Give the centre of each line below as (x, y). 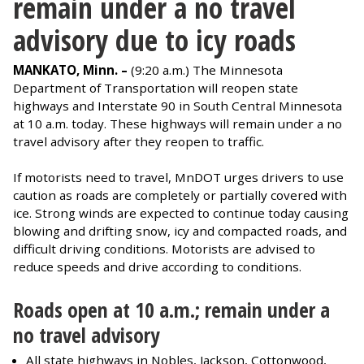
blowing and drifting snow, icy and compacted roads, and (180, 230)
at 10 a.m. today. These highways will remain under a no (178, 123)
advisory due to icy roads (154, 39)
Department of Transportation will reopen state (156, 87)
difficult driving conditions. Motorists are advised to (164, 248)
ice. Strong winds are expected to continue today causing (181, 212)
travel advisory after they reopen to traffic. (139, 141)
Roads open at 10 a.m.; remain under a (171, 310)
